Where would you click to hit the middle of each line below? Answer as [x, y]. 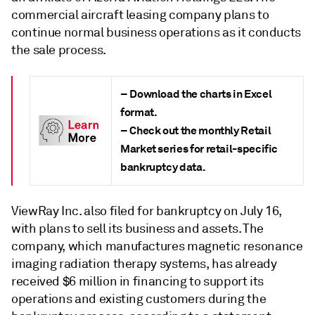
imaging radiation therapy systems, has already [144, 263]
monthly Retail [234, 130]
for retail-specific [233, 148]
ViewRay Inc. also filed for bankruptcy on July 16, [147, 211]
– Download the [159, 94]
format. [139, 112]
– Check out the [159, 130]
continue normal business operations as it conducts [156, 32]
